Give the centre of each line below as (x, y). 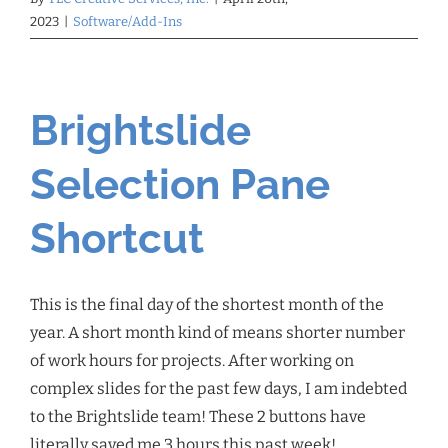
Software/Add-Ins (127, 21)
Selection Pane (180, 184)
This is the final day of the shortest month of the (207, 304)
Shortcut (117, 238)
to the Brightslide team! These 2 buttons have (198, 416)
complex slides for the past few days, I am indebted (218, 388)
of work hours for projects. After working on (192, 360)
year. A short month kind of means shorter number (217, 332)
